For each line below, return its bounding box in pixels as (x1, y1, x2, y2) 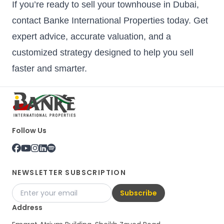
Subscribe (120, 187, 157, 198)
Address (12, 202, 42, 212)
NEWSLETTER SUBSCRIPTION (12, 167, 126, 177)
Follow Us (12, 125, 46, 135)
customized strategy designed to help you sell (12, 47, 193, 57)
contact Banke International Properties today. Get (12, 15, 208, 25)
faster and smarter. (12, 63, 87, 73)
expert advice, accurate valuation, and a (12, 31, 171, 41)
